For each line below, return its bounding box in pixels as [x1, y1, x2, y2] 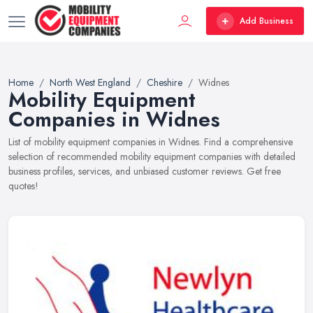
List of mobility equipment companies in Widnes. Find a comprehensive [8, 135, 293, 149]
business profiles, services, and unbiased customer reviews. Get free [8, 164, 281, 178]
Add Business [240, 15, 293, 27]
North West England [50, 75, 131, 89]
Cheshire [147, 75, 182, 89]
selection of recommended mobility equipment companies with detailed [8, 150, 296, 163]
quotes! [8, 179, 38, 193]
